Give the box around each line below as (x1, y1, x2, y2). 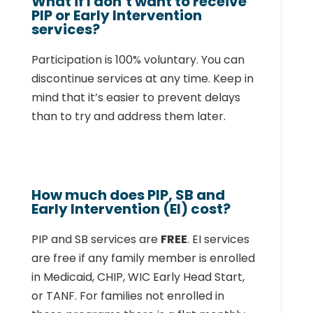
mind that (31, 89, 85, 105)
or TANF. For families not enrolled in (31, 288, 224, 304)
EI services (191, 231, 249, 247)
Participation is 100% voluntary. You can (31, 52, 245, 68)
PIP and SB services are (31, 231, 161, 247)
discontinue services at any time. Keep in (31, 71, 254, 87)
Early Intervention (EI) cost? (31, 199, 231, 219)
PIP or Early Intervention (31, 6, 202, 25)
